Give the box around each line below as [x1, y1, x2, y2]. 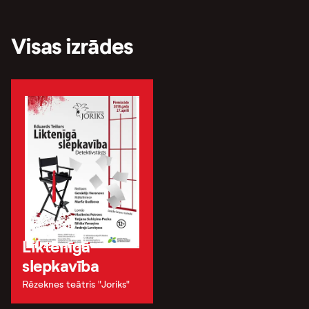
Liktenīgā [22, 236, 90, 257]
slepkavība [22, 255, 99, 277]
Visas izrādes [11, 32, 133, 61]
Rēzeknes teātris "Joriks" [22, 278, 130, 290]
